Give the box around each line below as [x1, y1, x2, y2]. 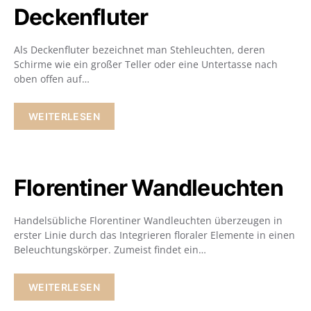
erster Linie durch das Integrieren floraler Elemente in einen [14, 228, 295, 242]
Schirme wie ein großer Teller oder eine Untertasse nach [14, 58, 278, 71]
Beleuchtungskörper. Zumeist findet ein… [14, 243, 206, 256]
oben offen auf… [14, 72, 90, 85]
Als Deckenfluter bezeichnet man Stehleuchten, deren [14, 43, 265, 56]
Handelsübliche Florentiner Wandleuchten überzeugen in [14, 214, 283, 227]
